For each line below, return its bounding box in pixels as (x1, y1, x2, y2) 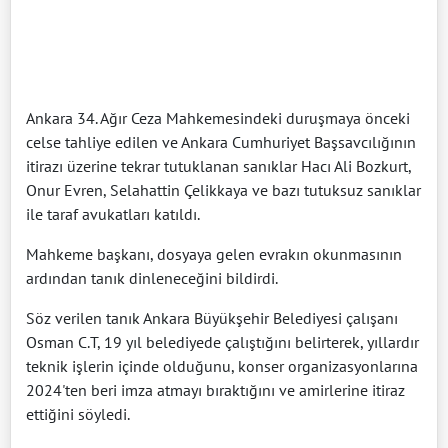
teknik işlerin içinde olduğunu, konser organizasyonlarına (26, 355, 418, 376)
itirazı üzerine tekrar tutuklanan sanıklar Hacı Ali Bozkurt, (26, 155, 411, 176)
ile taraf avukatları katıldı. (26, 203, 200, 224)
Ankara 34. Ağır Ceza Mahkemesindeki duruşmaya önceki (26, 107, 410, 128)
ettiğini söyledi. (26, 403, 130, 424)
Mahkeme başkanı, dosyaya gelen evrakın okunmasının (26, 243, 402, 264)
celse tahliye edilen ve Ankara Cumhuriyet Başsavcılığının (26, 131, 416, 152)
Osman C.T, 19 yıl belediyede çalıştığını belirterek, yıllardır (26, 331, 419, 352)
